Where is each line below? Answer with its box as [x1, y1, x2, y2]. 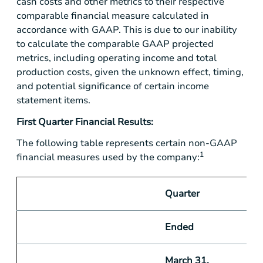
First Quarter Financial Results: [16, 115, 153, 129]
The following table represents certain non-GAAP [16, 136, 237, 150]
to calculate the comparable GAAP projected [16, 38, 214, 51]
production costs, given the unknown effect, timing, [16, 66, 244, 79]
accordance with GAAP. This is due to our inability [16, 23, 237, 37]
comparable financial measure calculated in [16, 9, 209, 23]
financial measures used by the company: [16, 150, 200, 164]
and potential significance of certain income [16, 80, 209, 93]
